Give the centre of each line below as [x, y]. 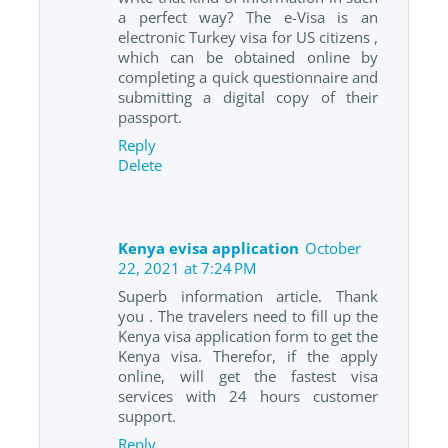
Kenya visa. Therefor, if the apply [248, 356]
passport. [150, 117]
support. [147, 416]
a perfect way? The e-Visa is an [248, 17]
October [333, 248]
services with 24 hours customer [248, 396]
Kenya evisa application [208, 248]
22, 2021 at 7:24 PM [187, 268]
